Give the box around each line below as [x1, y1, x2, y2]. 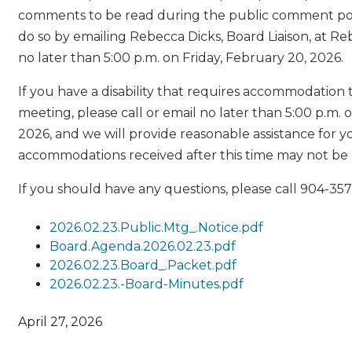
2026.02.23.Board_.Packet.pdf [49, 258, 236, 273]
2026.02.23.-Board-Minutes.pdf [49, 277, 244, 292]
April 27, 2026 [17, 314, 102, 330]
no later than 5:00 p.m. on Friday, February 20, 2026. [17, 50, 343, 66]
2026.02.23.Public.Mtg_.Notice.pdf [49, 220, 263, 236]
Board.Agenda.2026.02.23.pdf [49, 239, 236, 255]
